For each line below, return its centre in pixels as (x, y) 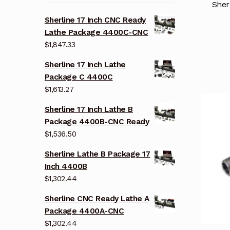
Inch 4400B (66, 166)
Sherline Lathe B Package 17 (97, 154)
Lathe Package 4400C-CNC (96, 33)
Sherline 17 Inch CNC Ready (95, 20)
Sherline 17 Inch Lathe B (89, 110)
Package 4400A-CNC (84, 211)
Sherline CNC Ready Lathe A (97, 198)
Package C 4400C (79, 77)
